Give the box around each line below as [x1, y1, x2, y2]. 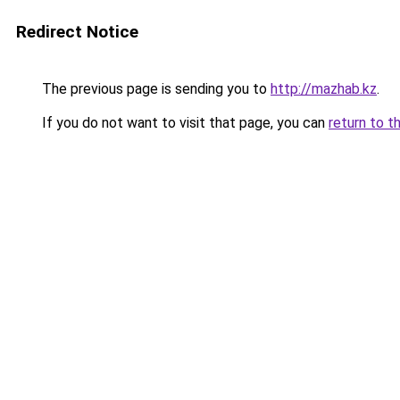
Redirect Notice [16, 21, 138, 42]
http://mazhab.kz [271, 80, 377, 97]
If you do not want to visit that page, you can [38, 114, 329, 131]
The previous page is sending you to [38, 80, 271, 97]
